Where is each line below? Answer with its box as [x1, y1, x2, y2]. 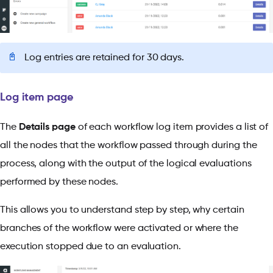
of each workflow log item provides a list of [75, 122, 269, 132]
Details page [18, 122, 76, 132]
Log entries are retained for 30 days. [24, 52, 185, 63]
